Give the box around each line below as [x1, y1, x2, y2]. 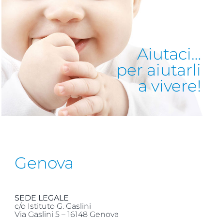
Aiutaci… [137, 44, 201, 63]
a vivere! [138, 76, 201, 95]
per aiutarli [116, 60, 201, 79]
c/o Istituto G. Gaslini [14, 201, 91, 211]
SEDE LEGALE [14, 193, 69, 202]
